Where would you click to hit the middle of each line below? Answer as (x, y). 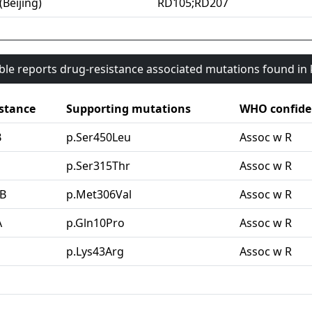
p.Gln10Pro (95, 223)
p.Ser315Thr (98, 166)
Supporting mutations (128, 109)
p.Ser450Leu (99, 138)
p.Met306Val (99, 195)
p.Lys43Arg (95, 252)
